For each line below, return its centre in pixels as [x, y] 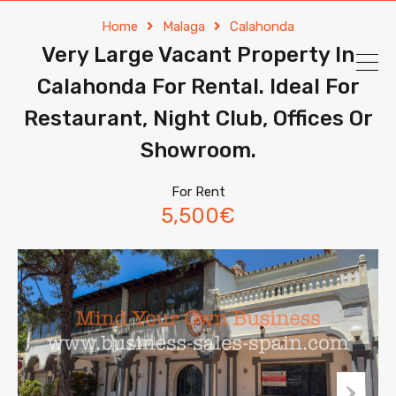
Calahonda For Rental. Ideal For [198, 87]
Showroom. [198, 150]
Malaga [184, 27]
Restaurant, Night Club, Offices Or [198, 118]
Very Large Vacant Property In [198, 55]
